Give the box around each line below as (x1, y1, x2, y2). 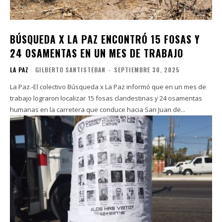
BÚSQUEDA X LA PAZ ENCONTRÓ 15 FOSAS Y (10, 32, 200, 47)
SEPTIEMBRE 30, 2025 (114, 65, 180, 74)
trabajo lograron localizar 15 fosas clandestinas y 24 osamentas (10, 94, 202, 103)
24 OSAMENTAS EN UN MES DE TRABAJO (10, 46, 183, 61)
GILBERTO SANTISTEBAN (35, 65, 106, 74)
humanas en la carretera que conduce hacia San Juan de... (10, 105, 185, 114)
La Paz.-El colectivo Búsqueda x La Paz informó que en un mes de (10, 82, 206, 92)
